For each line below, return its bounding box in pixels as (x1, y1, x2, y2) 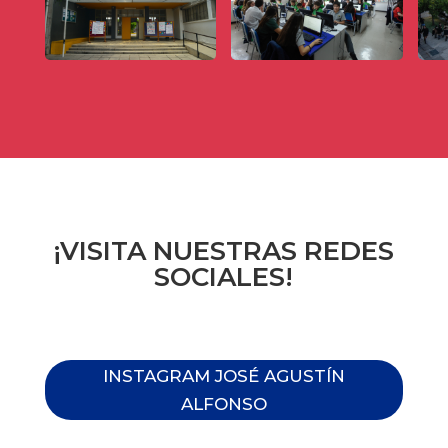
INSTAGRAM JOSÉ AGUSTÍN (102, 366, 345, 387)
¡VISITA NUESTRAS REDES (53, 235, 395, 268)
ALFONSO (180, 394, 267, 415)
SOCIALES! (154, 261, 294, 294)
